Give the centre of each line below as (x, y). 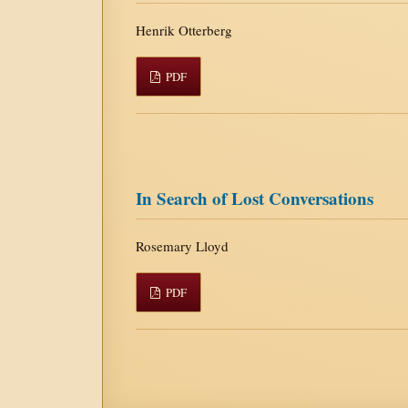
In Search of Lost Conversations (255, 198)
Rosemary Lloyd (182, 245)
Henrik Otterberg (184, 30)
